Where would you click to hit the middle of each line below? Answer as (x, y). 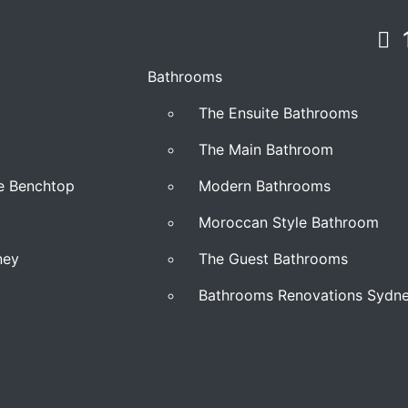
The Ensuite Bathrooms (278, 113)
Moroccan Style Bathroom (289, 222)
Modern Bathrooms (265, 186)
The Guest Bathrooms (273, 259)
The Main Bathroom (266, 149)
